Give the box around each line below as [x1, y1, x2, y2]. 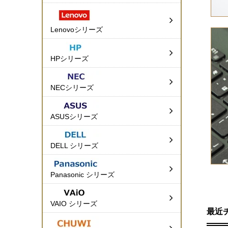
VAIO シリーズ [50, 199, 97, 208]
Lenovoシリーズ [50, 25, 103, 34]
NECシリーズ [50, 83, 94, 92]
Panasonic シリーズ [50, 170, 115, 179]
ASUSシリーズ [50, 112, 98, 121]
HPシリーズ [50, 54, 89, 63]
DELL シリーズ [50, 141, 98, 150]
